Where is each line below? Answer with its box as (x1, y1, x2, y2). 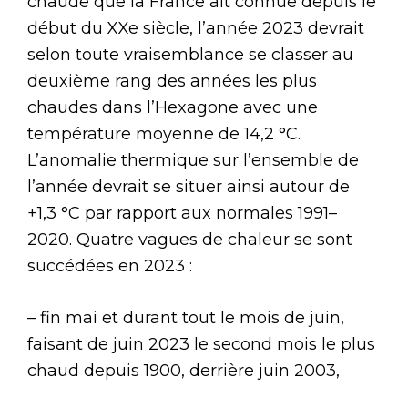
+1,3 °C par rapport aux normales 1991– (27, 202, 337, 223)
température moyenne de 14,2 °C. (27, 123, 301, 144)
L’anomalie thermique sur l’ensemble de (27, 149, 359, 170)
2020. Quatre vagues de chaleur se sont (27, 229, 352, 250)
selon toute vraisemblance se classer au (27, 44, 353, 65)
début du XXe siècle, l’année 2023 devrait (27, 17, 364, 38)
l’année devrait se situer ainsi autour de (27, 176, 350, 197)
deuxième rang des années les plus (27, 70, 317, 91)
